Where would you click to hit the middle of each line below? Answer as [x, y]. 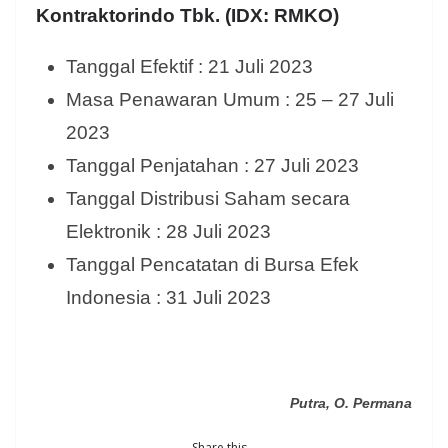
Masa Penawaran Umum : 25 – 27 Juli [230, 100]
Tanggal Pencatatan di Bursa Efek [212, 265]
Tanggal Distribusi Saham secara [208, 199]
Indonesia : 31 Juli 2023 [168, 298]
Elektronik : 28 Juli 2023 [168, 232]
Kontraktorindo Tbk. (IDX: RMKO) [187, 16]
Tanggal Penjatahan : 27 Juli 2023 [212, 166]
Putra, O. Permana [351, 403]
